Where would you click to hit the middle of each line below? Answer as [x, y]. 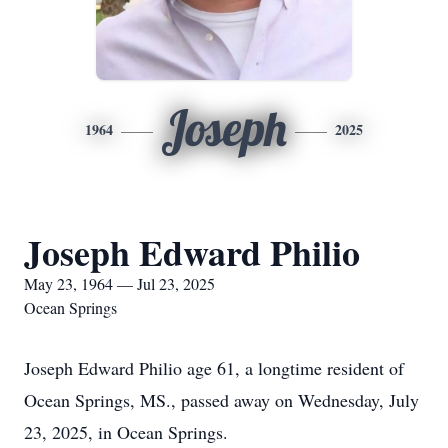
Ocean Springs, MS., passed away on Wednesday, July [221, 400]
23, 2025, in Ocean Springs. [126, 432]
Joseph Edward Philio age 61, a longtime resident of [214, 368]
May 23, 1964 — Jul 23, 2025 [119, 283]
